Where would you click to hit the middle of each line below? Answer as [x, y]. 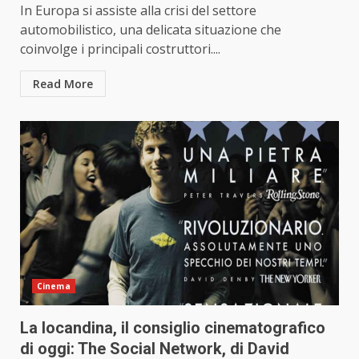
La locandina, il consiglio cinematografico [173, 328]
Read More [63, 84]
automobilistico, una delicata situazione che [151, 30]
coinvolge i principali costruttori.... [120, 49]
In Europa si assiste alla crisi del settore [138, 11]
